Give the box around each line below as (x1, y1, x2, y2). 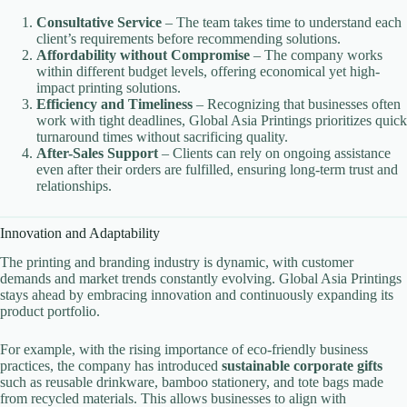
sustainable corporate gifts (222, 358, 382, 374)
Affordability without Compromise (36, 46, 250, 63)
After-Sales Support (36, 144, 158, 161)
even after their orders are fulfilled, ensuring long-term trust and (36, 161, 398, 177)
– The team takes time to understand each (162, 14, 402, 30)
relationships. (36, 177, 112, 194)
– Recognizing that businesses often (193, 95, 401, 112)
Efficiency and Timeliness (36, 95, 193, 112)
